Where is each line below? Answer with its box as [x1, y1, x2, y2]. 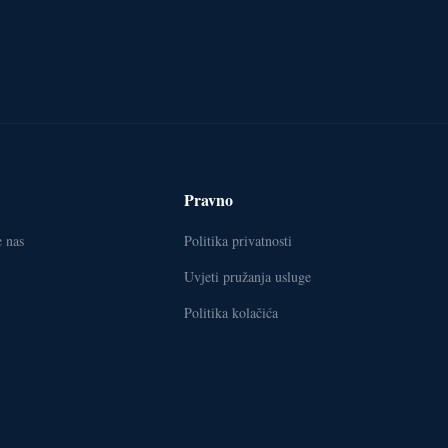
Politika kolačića [184, 303, 278, 323]
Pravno [184, 188, 233, 212]
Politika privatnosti [184, 231, 292, 251]
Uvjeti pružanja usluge [184, 267, 311, 287]
